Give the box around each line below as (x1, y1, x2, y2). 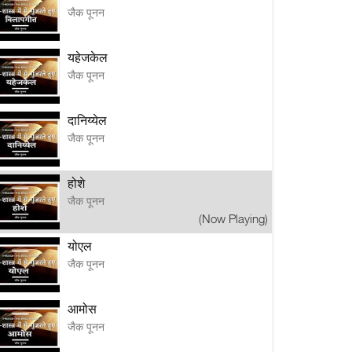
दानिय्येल (68, 112, 107, 128)
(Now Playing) (199, 211, 268, 225)
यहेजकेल (68, 49, 108, 65)
